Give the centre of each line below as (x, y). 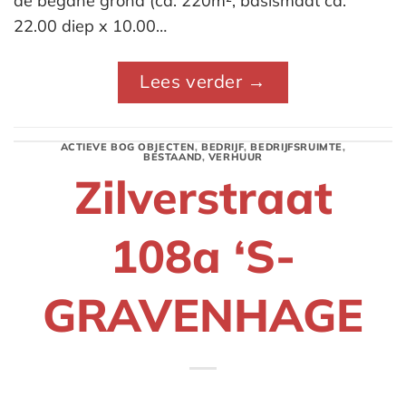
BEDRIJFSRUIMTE (296, 147)
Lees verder (194, 82)
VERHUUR (235, 157)
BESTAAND (173, 157)
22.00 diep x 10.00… (90, 25)
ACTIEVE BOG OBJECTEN (127, 147)
